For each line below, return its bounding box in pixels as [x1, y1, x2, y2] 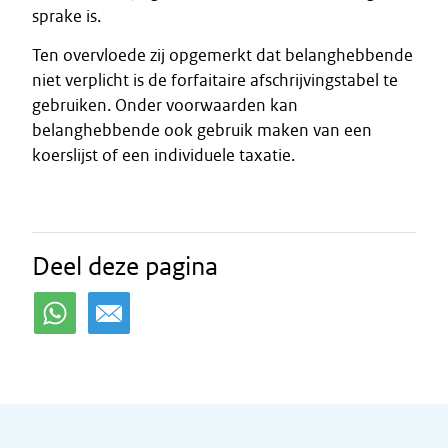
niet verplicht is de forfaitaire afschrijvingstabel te [32, 69, 398, 91]
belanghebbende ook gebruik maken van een [32, 119, 372, 141]
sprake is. [32, 5, 101, 27]
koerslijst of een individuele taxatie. [32, 144, 295, 166]
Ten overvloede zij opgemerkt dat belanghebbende [32, 44, 413, 66]
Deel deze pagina [32, 250, 218, 282]
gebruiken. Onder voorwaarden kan [32, 94, 298, 116]
